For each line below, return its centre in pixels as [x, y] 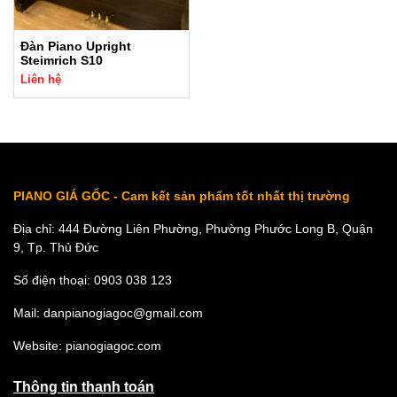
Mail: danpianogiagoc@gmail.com [108, 313]
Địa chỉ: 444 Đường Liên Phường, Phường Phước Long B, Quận [193, 229]
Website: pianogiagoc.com [87, 346]
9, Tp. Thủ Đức [56, 247]
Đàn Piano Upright [76, 46]
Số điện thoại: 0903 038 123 [93, 280]
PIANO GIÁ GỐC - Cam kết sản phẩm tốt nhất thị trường [182, 196]
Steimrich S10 [62, 60]
